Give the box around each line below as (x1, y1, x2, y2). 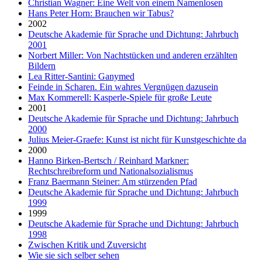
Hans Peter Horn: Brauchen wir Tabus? (28, 8, 174, 18)
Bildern (28, 60, 56, 71)
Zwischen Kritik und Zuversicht (28, 239, 146, 250)
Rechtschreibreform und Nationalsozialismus (28, 166, 193, 176)
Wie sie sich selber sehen (28, 250, 119, 260)
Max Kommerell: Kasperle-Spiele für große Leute (28, 92, 212, 102)
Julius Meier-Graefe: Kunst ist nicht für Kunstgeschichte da (28, 134, 246, 144)
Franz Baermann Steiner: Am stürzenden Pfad (28, 176, 197, 187)
